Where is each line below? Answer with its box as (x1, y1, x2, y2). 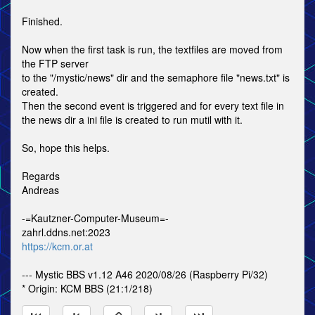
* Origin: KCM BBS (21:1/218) (22, 281, 153, 295)
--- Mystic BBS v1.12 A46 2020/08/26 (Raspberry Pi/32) (22, 267, 268, 281)
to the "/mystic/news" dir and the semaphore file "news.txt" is (22, 70, 290, 84)
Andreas (22, 183, 59, 197)
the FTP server (22, 56, 89, 70)
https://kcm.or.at (22, 239, 93, 253)
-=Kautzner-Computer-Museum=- (22, 211, 169, 225)
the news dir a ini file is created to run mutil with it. (22, 112, 243, 127)
